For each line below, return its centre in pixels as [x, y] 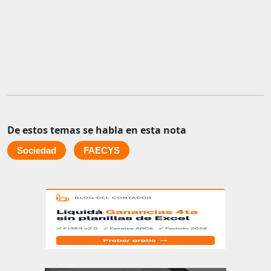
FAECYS [102, 151]
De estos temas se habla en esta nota [97, 130]
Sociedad [37, 151]
